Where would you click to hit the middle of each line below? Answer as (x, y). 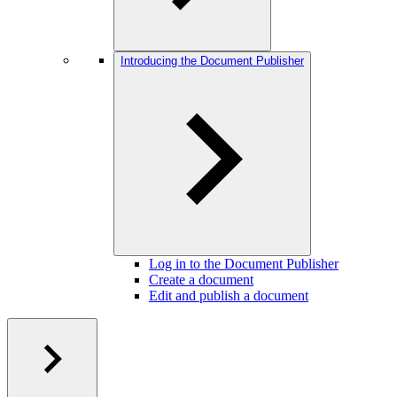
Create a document (201, 280)
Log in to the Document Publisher (244, 264)
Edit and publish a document (229, 296)
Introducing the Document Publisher (212, 61)
